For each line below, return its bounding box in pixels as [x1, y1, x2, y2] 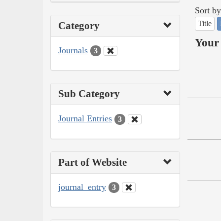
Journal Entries [58, 113, 112, 124]
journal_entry [58, 182, 106, 192]
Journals [58, 45, 88, 55]
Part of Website [58, 156, 127, 168]
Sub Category [58, 88, 120, 100]
